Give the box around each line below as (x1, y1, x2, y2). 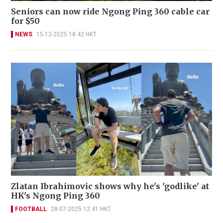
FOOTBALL (15, 205, 47, 213)
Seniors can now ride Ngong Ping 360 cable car (11, 6, 210, 16)
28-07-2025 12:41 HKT (51, 205, 111, 213)
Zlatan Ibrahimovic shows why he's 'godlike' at (11, 181, 209, 191)
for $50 (11, 15, 40, 26)
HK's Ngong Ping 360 (11, 190, 100, 201)
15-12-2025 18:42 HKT (36, 30, 97, 38)
